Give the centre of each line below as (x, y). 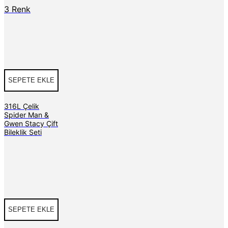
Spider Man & (26, 115)
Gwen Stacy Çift (31, 123)
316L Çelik (22, 106)
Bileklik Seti (23, 132)
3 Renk (17, 9)
